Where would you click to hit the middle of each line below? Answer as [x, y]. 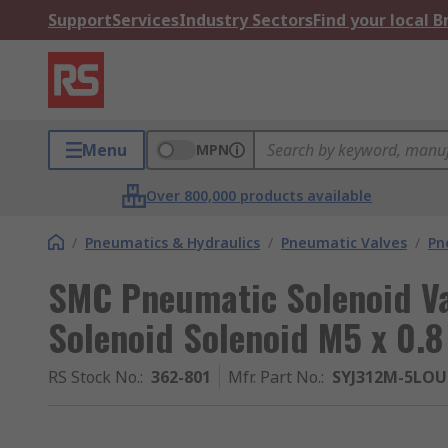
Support [80, 20]
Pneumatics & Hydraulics [172, 242]
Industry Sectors [246, 20]
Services [145, 20]
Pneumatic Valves [344, 242]
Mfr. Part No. [274, 377]
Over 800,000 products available [259, 195]
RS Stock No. [94, 377]
